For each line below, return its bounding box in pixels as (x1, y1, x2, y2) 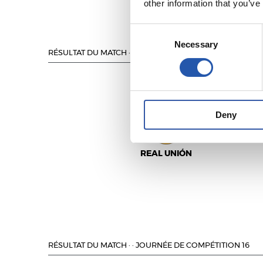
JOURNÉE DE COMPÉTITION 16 (136, 242, 249, 249)
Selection (130, 39, 166, 50)
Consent (130, 25, 163, 36)
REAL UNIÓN (140, 150, 193, 158)
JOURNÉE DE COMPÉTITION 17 (136, 49, 249, 57)
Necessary (174, 39, 218, 49)
